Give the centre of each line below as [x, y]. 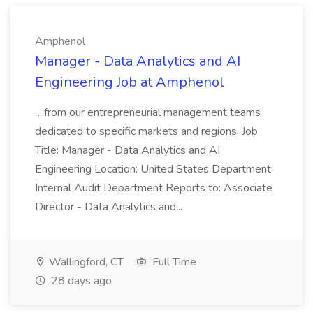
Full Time [173, 262]
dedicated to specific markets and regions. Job [146, 131]
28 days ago [80, 281]
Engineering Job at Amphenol [130, 82]
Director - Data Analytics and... [110, 207]
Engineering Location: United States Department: [154, 169]
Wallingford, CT [85, 262]
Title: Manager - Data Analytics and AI [128, 150]
